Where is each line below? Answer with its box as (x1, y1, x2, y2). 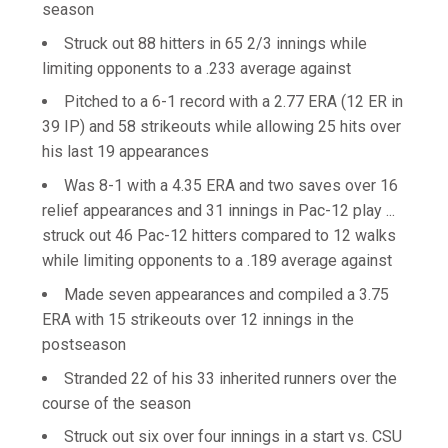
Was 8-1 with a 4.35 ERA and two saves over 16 (64, 176, 398, 195)
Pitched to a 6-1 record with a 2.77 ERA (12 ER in (64, 92, 403, 112)
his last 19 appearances (42, 142, 209, 162)
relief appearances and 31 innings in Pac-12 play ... (42, 201, 395, 220)
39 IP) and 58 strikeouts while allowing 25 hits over (42, 117, 401, 137)
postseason (42, 334, 126, 354)
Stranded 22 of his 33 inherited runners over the (64, 368, 397, 388)
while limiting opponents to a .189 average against (42, 251, 392, 270)
